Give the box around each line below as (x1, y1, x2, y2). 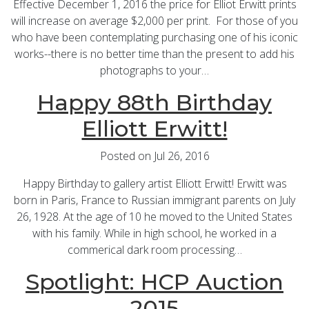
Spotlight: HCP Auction (26, 268, 283, 296)
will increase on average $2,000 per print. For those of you (11, 13, 298, 29)
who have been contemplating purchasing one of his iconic (11, 30, 298, 46)
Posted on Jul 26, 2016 (99, 148, 210, 164)
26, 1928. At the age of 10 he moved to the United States (17, 209, 292, 225)
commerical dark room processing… (67, 242, 242, 258)
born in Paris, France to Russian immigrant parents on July (14, 192, 295, 208)
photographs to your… (100, 63, 209, 79)
